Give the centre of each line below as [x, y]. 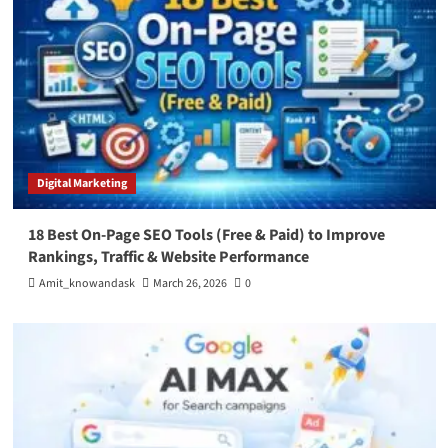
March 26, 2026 [189, 284]
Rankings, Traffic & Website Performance [168, 257]
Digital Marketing [81, 184]
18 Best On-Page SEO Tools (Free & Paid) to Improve [206, 235]
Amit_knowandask [86, 284]
